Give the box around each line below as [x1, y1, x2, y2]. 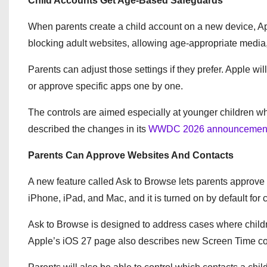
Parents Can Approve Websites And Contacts [28, 150, 234, 160]
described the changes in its [28, 124, 148, 134]
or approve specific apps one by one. [28, 81, 183, 91]
